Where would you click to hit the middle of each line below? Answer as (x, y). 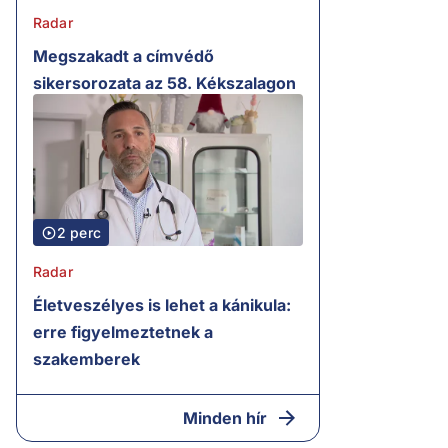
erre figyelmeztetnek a (123, 332)
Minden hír (224, 418)
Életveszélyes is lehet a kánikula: (162, 305)
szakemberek (86, 359)
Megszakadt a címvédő (123, 56)
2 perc (79, 233)
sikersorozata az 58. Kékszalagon (164, 83)
